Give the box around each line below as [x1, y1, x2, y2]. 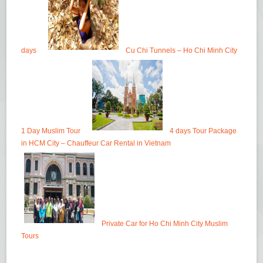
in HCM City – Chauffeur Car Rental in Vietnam [21, 139, 171, 148]
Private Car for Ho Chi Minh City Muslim [102, 220, 228, 228]
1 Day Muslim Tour [21, 127, 81, 136]
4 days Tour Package [170, 127, 237, 136]
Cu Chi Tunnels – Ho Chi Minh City [126, 46, 238, 55]
